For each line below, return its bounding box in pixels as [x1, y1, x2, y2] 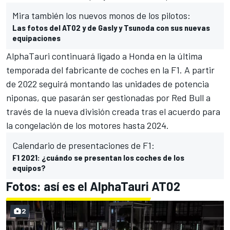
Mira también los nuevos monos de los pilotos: [12, 10, 190, 22]
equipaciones [12, 33, 61, 43]
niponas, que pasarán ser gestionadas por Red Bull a [6, 92, 210, 104]
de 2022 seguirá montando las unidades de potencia [6, 78, 209, 90]
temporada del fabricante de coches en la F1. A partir [6, 64, 215, 76]
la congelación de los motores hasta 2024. [6, 120, 171, 131]
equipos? [12, 163, 46, 173]
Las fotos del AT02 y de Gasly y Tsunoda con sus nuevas [12, 23, 210, 33]
